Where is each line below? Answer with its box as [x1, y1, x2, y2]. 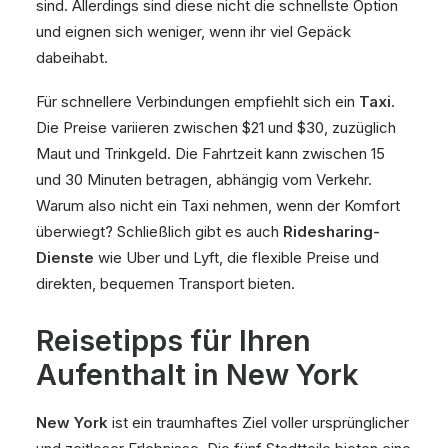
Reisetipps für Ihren [36, 323, 311, 358]
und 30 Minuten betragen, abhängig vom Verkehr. [36, 170, 372, 189]
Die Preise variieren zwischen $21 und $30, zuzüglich [36, 118, 396, 137]
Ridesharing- [283, 222, 380, 241]
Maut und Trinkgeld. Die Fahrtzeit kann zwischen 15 [36, 144, 385, 163]
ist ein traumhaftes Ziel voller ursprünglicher [108, 413, 409, 432]
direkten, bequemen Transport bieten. [36, 274, 295, 293]
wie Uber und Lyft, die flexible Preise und [94, 248, 379, 267]
